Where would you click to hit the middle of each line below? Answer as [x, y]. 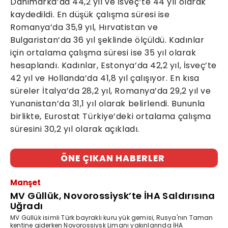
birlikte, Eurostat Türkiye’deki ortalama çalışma [111, 117]
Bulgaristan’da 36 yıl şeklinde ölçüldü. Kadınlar [107, 40]
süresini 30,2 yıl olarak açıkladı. [75, 129]
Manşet [25, 183]
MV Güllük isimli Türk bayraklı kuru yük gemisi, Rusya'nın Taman [112, 218]
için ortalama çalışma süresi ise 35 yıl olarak [103, 53]
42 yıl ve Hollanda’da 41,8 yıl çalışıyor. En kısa [105, 78]
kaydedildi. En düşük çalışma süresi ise [90, 15]
